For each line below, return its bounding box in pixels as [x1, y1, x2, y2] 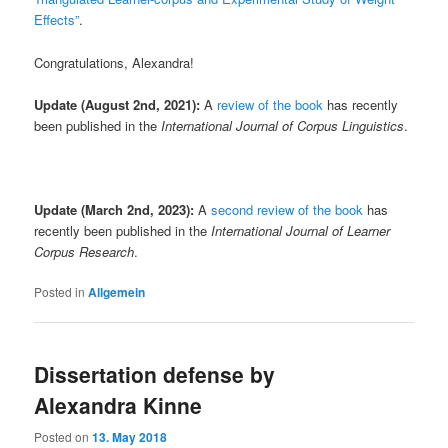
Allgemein [88, 283, 146, 302]
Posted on [34, 427, 93, 445]
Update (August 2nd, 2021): [34, 94, 201, 114]
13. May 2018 [92, 427, 168, 446]
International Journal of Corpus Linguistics [157, 115, 405, 135]
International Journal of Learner [207, 220, 391, 240]
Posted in [34, 283, 86, 301]
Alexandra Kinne [34, 390, 203, 421]
